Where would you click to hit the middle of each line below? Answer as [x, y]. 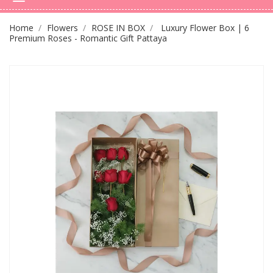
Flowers [62, 27]
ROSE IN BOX [118, 27]
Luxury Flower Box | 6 [205, 27]
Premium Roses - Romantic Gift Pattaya [88, 38]
